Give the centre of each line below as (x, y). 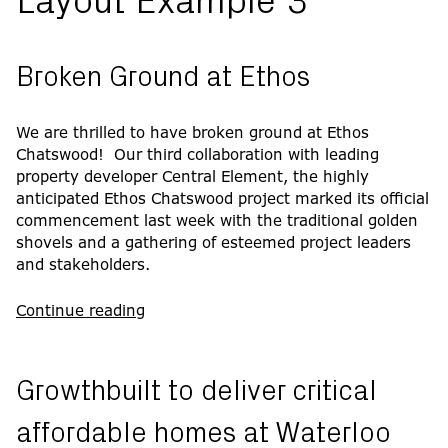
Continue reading (80, 310)
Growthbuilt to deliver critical (196, 391)
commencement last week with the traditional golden (217, 220)
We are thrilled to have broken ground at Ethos (192, 132)
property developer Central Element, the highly (192, 176)
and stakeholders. (83, 264)
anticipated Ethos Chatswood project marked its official (222, 198)
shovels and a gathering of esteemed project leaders (213, 242)
